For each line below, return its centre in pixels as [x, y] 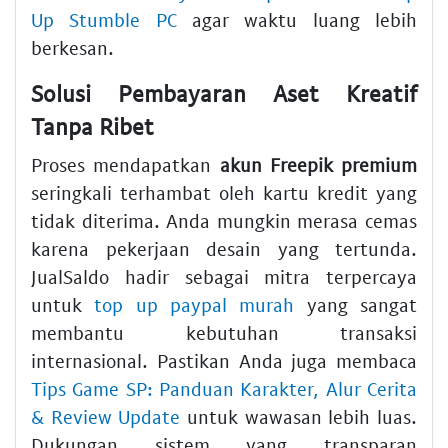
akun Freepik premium [318, 164]
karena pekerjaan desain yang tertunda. [224, 248]
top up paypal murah [194, 304]
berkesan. [72, 48]
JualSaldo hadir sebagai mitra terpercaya [224, 276]
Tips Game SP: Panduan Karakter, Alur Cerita [224, 388]
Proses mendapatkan [125, 164]
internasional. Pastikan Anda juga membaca [224, 360]
